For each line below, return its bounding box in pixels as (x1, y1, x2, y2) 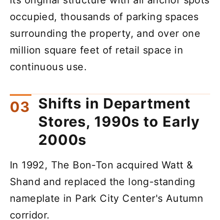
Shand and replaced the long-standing (10, 176, 195, 188)
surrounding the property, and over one (10, 27, 201, 39)
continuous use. (10, 60, 87, 73)
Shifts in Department (38, 95, 191, 112)
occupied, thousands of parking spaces (10, 10, 199, 23)
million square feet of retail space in (10, 44, 184, 56)
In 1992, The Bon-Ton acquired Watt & (10, 159, 193, 171)
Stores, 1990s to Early (38, 113, 200, 131)
